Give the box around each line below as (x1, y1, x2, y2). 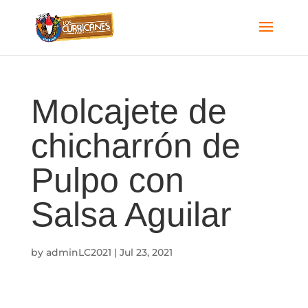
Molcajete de (30, 92, 227, 131)
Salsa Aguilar (30, 195, 232, 234)
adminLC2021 (45, 246, 111, 258)
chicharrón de (30, 126, 241, 165)
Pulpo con (30, 161, 184, 199)
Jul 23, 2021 (119, 246, 173, 258)
